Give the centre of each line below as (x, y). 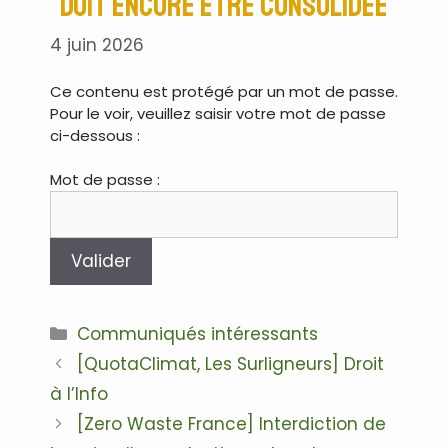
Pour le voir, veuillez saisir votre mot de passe (218, 113)
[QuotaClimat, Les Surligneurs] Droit (231, 364)
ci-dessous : (95, 135)
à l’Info (79, 394)
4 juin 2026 (97, 45)
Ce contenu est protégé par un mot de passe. (224, 91)
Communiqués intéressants (198, 334)
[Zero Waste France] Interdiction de (232, 424)
